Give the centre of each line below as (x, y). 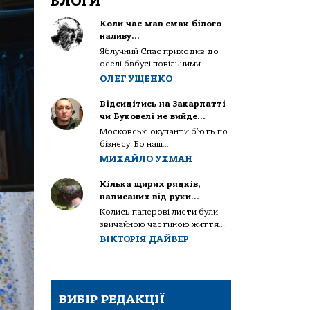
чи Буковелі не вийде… (153, 116)
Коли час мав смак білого (161, 23)
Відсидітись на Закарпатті (163, 103)
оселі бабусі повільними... (154, 63)
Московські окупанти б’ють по (164, 131)
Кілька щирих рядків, (151, 184)
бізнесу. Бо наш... (135, 144)
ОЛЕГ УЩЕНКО (136, 78)
